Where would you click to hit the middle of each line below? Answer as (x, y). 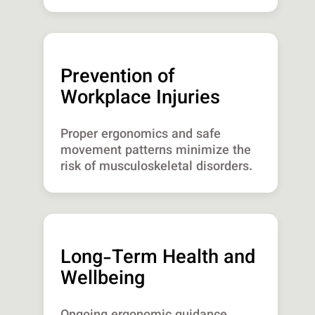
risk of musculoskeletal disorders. (157, 168)
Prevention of (118, 78)
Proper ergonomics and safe (141, 135)
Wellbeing (103, 280)
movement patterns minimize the (156, 152)
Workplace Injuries (141, 99)
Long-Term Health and (158, 259)
